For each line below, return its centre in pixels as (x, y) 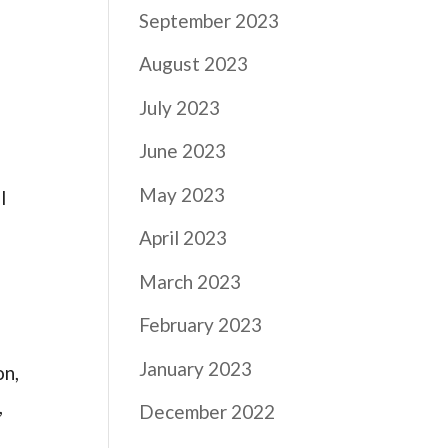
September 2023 (209, 20)
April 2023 (183, 237)
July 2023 (180, 107)
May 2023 (182, 194)
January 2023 (196, 368)
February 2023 (201, 324)
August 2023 (194, 63)
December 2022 (207, 411)
